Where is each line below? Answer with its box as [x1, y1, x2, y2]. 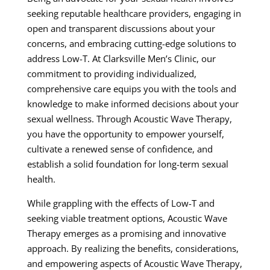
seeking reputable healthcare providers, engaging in [27, 7, 241, 19]
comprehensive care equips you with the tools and [27, 82, 236, 95]
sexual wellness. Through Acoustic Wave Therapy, [27, 112, 232, 125]
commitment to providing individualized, [27, 67, 196, 80]
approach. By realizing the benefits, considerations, [27, 242, 239, 254]
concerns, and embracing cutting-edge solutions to [27, 37, 236, 49]
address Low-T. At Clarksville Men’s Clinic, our [27, 52, 216, 64]
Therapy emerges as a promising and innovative [27, 227, 226, 239]
